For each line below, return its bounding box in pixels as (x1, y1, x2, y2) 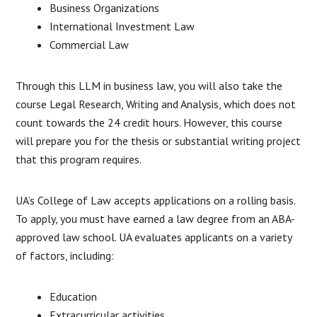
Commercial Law (50, 37, 129, 52)
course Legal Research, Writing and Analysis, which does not (16, 96, 296, 111)
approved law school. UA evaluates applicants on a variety (16, 229, 292, 244)
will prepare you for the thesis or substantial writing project (16, 133, 301, 148)
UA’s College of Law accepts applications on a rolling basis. (16, 192, 296, 207)
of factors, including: (16, 248, 117, 263)
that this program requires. (16, 151, 142, 166)
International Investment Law (50, 18, 195, 33)
